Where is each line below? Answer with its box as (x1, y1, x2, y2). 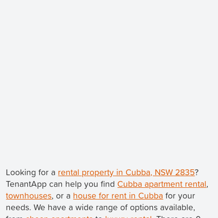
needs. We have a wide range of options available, (6, 201, 196, 214)
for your (163, 189, 196, 202)
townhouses (6, 189, 52, 202)
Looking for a (6, 166, 58, 179)
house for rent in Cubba (73, 189, 163, 202)
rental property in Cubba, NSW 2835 (58, 166, 195, 179)
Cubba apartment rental (117, 178, 207, 190)
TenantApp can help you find (6, 178, 118, 190)
